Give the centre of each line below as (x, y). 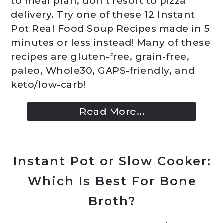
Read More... (112, 111)
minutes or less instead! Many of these (111, 43)
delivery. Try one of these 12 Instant (103, 15)
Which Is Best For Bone (112, 181)
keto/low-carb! (49, 84)
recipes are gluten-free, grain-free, (100, 56)
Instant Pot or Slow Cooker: (112, 161)
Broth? (112, 201)
